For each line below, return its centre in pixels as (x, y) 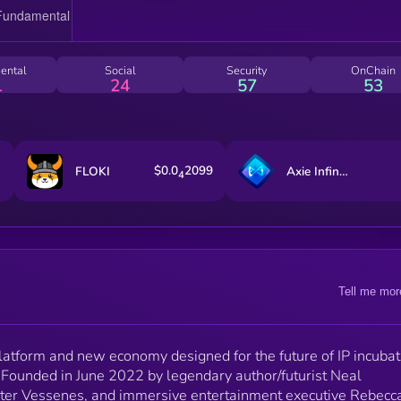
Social (120, 70)
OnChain (374, 70)
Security (247, 70)
